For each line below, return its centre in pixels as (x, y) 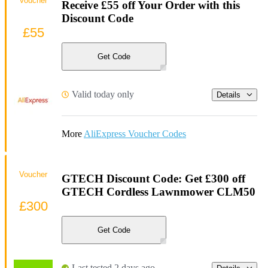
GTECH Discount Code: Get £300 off (153, 178)
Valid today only (103, 95)
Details (229, 95)
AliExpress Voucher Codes (135, 134)
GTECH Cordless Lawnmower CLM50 (159, 191)
